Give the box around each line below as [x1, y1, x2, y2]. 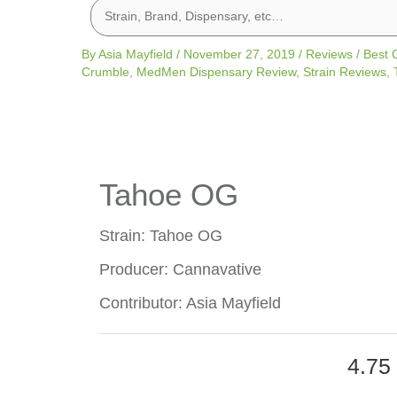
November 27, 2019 [183, 47, 299, 61]
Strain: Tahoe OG [99, 227, 222, 245]
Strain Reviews [303, 65, 386, 79]
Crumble [82, 65, 129, 79]
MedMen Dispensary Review [136, 65, 296, 79]
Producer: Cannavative [99, 261, 261, 278]
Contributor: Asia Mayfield [99, 294, 281, 312]
